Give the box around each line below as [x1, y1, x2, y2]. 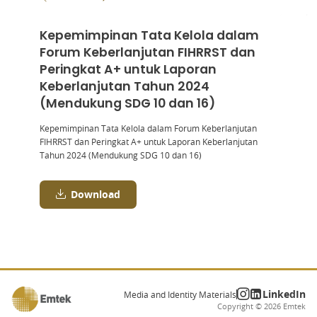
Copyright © [217, 301, 264, 311]
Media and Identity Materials [124, 288, 236, 301]
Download [71, 188, 120, 202]
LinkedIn [263, 287, 306, 301]
